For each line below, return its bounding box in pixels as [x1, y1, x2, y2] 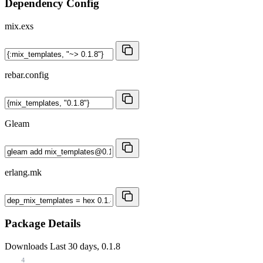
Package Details [5, 217, 80, 230]
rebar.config [5, 69, 49, 80]
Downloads [5, 241, 50, 252]
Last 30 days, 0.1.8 [50, 241, 120, 252]
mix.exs [5, 21, 33, 31]
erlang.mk [5, 167, 42, 177]
